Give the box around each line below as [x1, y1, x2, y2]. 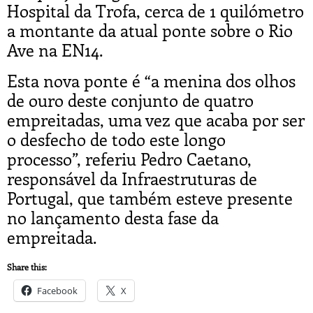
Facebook [37, 284, 78, 297]
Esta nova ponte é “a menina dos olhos [7, 68, 296, 92]
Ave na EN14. [7, 38, 103, 61]
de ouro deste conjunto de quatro [7, 88, 254, 111]
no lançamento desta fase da [7, 205, 219, 228]
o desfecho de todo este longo [7, 127, 226, 150]
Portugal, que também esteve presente [7, 186, 293, 209]
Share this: [7, 261, 47, 272]
